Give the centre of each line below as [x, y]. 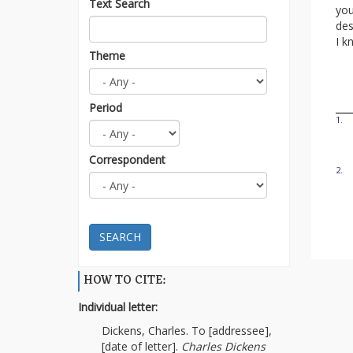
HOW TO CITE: [124, 281]
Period [106, 107]
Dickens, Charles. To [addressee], [186, 331]
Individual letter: [117, 307]
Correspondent [128, 159]
